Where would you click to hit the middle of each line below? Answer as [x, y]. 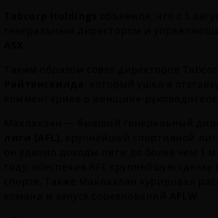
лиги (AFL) [32, 137]
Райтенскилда [44, 84]
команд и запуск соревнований [87, 196]
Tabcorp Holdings [50, 16]
